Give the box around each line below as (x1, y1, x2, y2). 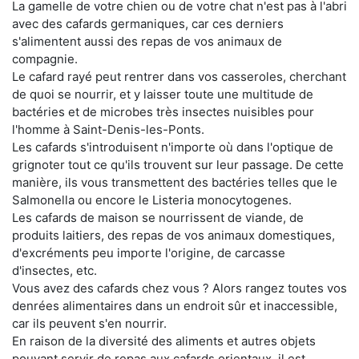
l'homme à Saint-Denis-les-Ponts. (12, 121, 204, 137)
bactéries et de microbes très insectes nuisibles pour (12, 103, 314, 119)
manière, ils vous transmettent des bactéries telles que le (12, 174, 337, 190)
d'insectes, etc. (12, 262, 97, 278)
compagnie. (12, 50, 78, 67)
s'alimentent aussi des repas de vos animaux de (12, 33, 282, 49)
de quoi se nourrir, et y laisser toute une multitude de (12, 86, 313, 102)
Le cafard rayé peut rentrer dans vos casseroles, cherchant (12, 68, 346, 84)
